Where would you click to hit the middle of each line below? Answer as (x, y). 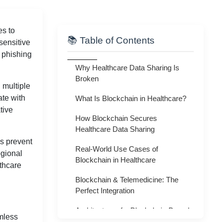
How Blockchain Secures (116, 118)
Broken (87, 78)
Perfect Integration (105, 190)
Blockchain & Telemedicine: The (127, 179)
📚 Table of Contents (111, 40)
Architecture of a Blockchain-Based (132, 210)
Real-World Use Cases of (117, 149)
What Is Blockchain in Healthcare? (131, 98)
